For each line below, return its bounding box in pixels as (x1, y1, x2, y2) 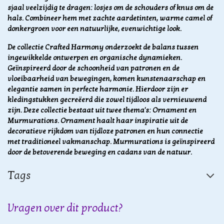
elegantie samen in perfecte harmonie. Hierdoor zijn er (7, 85, 188, 94)
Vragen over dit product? (7, 201, 122, 215)
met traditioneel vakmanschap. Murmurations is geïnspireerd (7, 137, 214, 146)
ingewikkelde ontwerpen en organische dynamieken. (7, 53, 182, 62)
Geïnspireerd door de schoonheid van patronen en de (7, 64, 179, 73)
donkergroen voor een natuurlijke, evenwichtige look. (7, 24, 181, 33)
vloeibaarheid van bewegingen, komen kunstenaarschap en (7, 74, 205, 83)
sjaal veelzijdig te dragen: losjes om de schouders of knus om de (7, 3, 213, 12)
